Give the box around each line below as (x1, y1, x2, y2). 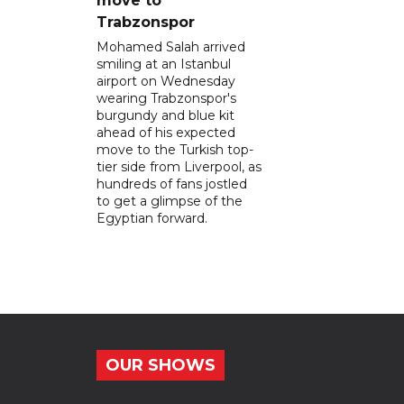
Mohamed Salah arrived (96, 38, 245, 55)
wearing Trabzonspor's (96, 89, 236, 106)
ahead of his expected (96, 124, 235, 141)
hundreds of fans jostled (96, 175, 247, 192)
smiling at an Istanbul (96, 55, 231, 72)
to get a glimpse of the (96, 192, 243, 209)
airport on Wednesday (96, 72, 235, 89)
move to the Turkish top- (96, 141, 253, 158)
